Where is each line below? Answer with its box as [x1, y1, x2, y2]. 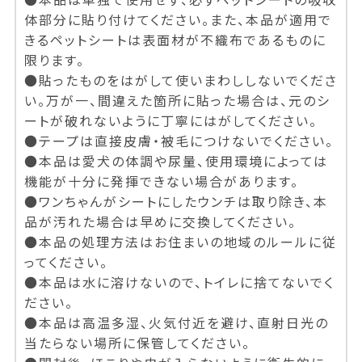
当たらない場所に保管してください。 [23, 333, 250, 353]
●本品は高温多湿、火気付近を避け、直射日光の [23, 313, 329, 333]
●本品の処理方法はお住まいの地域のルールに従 [23, 232, 337, 252]
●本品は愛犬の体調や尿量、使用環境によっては [23, 151, 328, 171]
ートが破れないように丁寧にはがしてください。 [23, 111, 318, 131]
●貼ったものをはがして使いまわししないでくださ [23, 70, 338, 90]
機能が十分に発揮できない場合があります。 [23, 171, 299, 192]
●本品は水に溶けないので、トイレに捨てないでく [23, 272, 335, 293]
